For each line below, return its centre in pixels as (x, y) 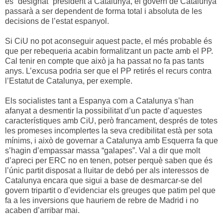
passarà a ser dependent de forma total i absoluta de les (104, 11)
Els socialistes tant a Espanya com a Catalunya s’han (99, 101)
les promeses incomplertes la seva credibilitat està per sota (109, 130)
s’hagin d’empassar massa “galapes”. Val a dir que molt (103, 150)
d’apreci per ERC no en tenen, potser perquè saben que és (109, 160)
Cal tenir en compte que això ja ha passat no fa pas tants (105, 61)
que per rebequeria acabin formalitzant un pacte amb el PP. (109, 51)
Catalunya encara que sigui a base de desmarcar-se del (104, 180)
